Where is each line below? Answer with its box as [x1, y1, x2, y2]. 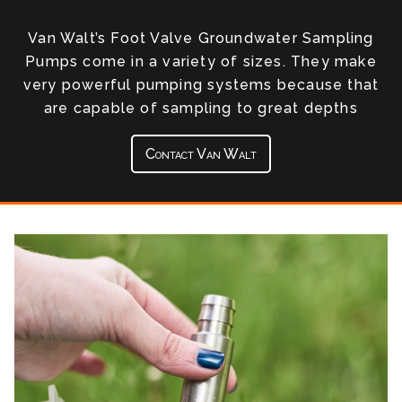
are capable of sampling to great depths [44, 100, 358, 118]
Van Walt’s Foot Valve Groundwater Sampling [28, 30, 374, 48]
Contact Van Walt [145, 144, 257, 162]
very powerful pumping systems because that [22, 76, 380, 94]
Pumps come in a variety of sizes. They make [25, 53, 377, 71]
